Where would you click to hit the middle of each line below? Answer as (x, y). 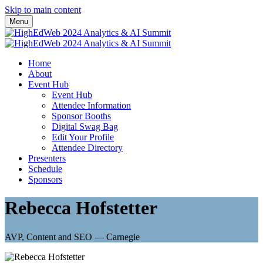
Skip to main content (43, 10)
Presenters (47, 158)
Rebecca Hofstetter (81, 208)
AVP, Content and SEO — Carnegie (72, 237)
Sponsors (45, 179)
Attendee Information (91, 105)
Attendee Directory (87, 148)
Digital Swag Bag (85, 127)
